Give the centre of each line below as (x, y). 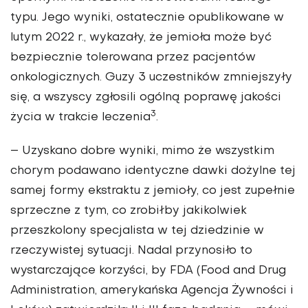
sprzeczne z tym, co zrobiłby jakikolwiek (129, 211)
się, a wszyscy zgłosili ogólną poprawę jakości (146, 98)
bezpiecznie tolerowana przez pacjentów (133, 58)
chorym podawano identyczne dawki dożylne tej (153, 172)
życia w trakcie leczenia (80, 118)
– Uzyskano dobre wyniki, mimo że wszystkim (142, 152)
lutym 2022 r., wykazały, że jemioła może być (141, 38)
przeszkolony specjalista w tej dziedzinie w (137, 231)
